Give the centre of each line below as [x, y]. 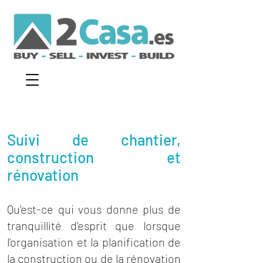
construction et [94, 157]
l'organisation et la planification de [94, 242]
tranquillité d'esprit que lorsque [94, 225]
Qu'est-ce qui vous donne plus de [94, 209]
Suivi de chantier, [94, 139]
